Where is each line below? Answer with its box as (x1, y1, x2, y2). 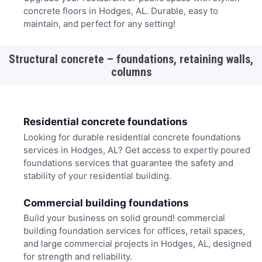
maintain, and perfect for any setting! (23, 18, 175, 30)
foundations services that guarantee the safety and (23, 157, 233, 168)
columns (111, 64, 151, 79)
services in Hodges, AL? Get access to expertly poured (23, 144, 250, 156)
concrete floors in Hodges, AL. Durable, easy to (23, 5, 218, 17)
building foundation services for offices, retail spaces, (23, 225, 245, 237)
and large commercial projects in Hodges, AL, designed (23, 238, 251, 250)
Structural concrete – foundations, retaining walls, (9, 51, 253, 66)
